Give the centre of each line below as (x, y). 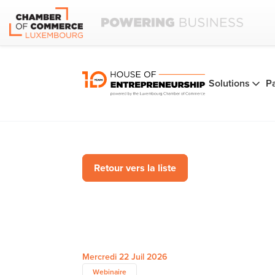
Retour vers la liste (135, 168)
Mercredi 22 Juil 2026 (125, 257)
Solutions (229, 83)
